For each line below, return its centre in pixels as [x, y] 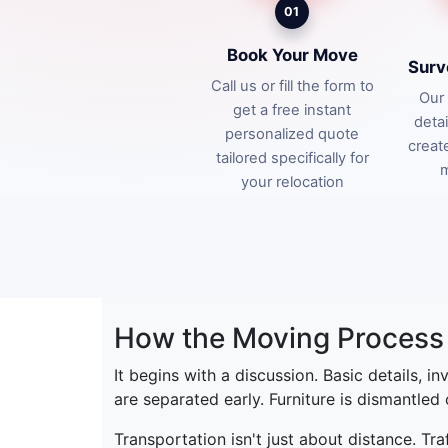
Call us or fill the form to [292, 85]
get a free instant [292, 109]
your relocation [292, 181]
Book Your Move [292, 54]
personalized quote [292, 133]
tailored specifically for [292, 157]
